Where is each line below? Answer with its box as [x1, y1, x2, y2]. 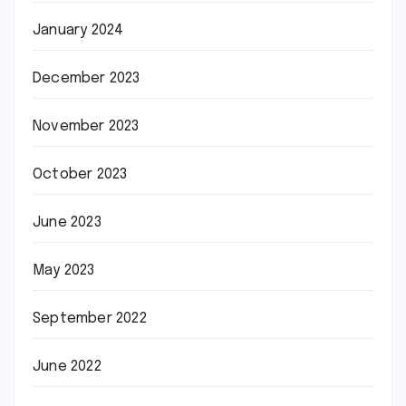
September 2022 [33, 311, 147, 326]
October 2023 [33, 167, 128, 182]
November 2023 [33, 119, 140, 134]
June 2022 [33, 359, 101, 374]
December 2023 [33, 71, 140, 86]
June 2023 [33, 215, 101, 230]
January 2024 [33, 23, 124, 38]
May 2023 [33, 263, 95, 278]
